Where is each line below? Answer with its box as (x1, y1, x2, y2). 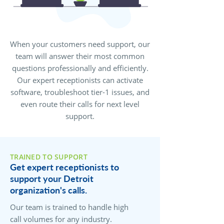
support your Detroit (10, 173, 93, 184)
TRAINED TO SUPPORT (10, 152, 88, 161)
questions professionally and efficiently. (11, 63, 148, 73)
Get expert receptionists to (10, 161, 119, 172)
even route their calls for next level (20, 99, 139, 109)
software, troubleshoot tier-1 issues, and (10, 87, 149, 97)
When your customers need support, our (10, 39, 150, 49)
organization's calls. (10, 184, 87, 195)
